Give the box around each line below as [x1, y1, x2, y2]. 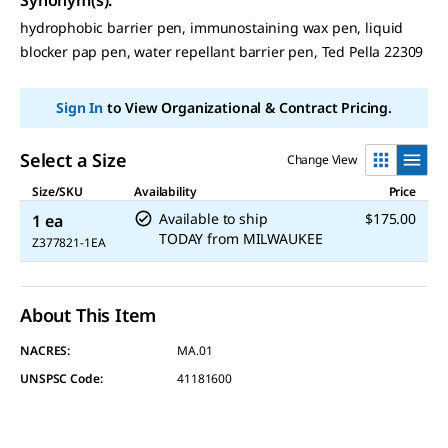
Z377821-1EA [32, 233, 106, 251]
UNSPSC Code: [20, 369, 103, 387]
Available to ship [159, 208, 268, 228]
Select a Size [20, 147, 127, 172]
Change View [286, 150, 357, 168]
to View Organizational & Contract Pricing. [102, 97, 392, 117]
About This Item [20, 302, 157, 327]
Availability [134, 182, 197, 200]
